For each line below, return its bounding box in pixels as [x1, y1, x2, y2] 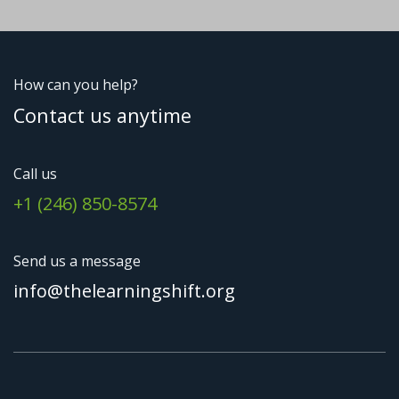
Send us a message [13, 250, 144, 271]
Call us [13, 163, 57, 183]
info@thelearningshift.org [13, 278, 235, 303]
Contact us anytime [13, 102, 191, 128]
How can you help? [13, 74, 138, 94]
